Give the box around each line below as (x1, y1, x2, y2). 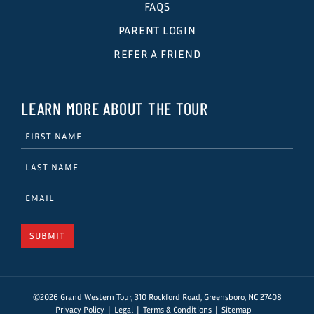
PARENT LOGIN (118, 22, 196, 37)
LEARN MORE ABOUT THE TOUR (21, 97, 208, 118)
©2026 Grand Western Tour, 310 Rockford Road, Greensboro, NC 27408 (32, 291, 282, 302)
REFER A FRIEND (113, 46, 201, 61)
